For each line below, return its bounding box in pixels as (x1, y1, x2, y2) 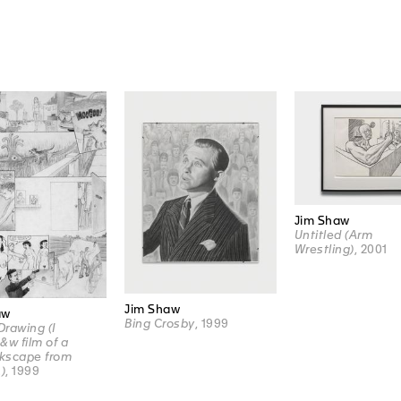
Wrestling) (294, 243, 354, 257)
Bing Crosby (124, 316, 195, 330)
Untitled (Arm (294, 228, 373, 243)
